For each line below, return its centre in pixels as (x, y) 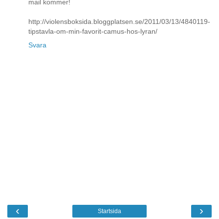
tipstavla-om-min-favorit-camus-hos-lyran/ (93, 31)
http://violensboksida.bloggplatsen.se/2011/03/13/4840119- (119, 21)
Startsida (109, 211)
